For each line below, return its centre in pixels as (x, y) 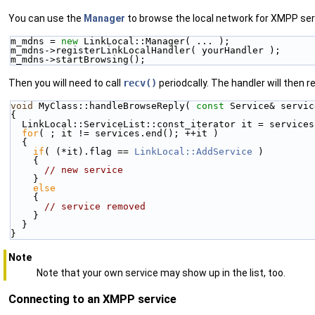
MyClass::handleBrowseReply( (115, 105)
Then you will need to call (66, 83)
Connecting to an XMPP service (92, 300)
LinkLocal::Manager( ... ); (154, 41)
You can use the (46, 18)
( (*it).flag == (89, 151)
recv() (140, 83)
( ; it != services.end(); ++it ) (129, 133)
